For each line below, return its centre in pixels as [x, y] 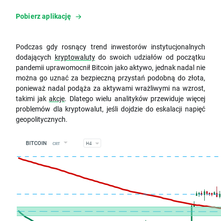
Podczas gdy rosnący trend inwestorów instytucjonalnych [110, 47]
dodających [35, 57]
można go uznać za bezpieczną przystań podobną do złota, [110, 78]
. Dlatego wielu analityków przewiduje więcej [135, 99]
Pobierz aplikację [44, 16]
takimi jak [33, 99]
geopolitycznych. [42, 119]
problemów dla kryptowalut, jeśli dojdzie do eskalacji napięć [110, 109]
